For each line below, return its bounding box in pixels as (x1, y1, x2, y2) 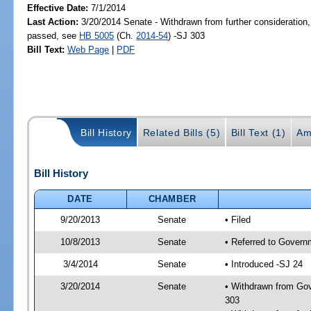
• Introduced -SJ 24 (224, 258, 303, 269)
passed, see (27, 30, 80, 41)
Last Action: (27, 16, 79, 27)
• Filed (224, 214, 251, 225)
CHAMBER (148, 193, 197, 204)
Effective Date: (27, 2, 92, 13)
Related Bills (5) (142, 127, 221, 139)
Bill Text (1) (230, 127, 286, 139)
